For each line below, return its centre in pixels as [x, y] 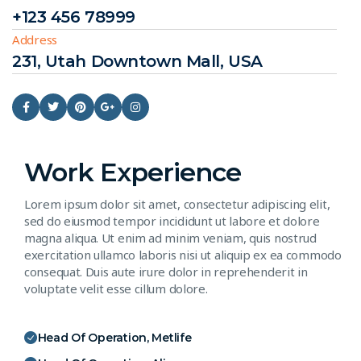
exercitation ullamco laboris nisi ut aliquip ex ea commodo [183, 255]
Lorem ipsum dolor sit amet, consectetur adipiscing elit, [177, 204]
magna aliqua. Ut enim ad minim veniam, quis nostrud [170, 238]
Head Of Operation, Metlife [114, 337]
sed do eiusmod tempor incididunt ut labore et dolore [172, 221]
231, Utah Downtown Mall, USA [137, 62]
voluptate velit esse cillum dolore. [116, 289]
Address [35, 40]
